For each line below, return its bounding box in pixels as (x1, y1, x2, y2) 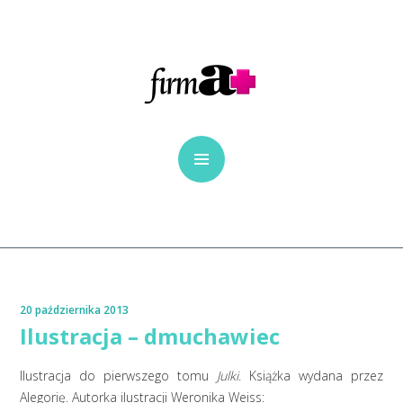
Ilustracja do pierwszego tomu (20, 367, 217, 384)
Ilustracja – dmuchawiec (20, 321, 281, 351)
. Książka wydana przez (237, 367, 383, 384)
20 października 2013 (20, 302, 130, 318)
